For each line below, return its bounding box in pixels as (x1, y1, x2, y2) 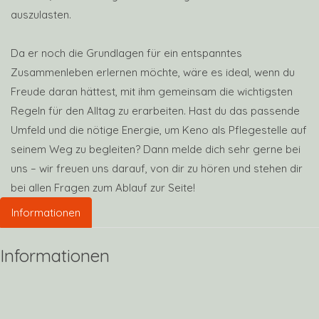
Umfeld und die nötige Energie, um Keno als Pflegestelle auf (11, 123, 307, 137)
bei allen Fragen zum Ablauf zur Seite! (11, 181, 195, 194)
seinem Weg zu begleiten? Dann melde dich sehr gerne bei (11, 142, 300, 156)
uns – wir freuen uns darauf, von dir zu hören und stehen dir (11, 162, 303, 175)
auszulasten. (11, 8, 71, 21)
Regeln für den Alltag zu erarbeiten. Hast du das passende (11, 104, 300, 117)
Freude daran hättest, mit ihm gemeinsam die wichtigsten (11, 85, 293, 98)
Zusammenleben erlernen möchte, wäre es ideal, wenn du (11, 66, 295, 79)
